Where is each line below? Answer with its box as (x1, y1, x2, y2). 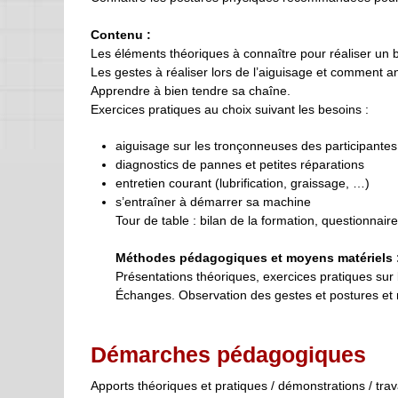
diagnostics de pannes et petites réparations (115, 156, 365, 171)
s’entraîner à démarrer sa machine (115, 194, 312, 209)
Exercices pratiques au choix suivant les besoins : (91, 101, 369, 116)
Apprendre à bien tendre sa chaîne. (91, 83, 291, 98)
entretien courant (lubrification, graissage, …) (115, 175, 370, 190)
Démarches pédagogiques (91, 341, 366, 367)
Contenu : (91, 27, 151, 42)
